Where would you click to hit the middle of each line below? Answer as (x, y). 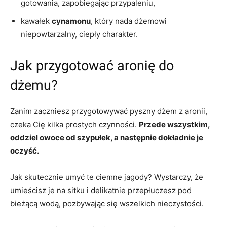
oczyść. (25, 150)
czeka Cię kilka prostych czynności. (74, 124)
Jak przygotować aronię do (92, 66)
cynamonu (71, 21)
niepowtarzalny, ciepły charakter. (79, 34)
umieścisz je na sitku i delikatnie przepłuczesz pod (101, 190)
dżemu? (34, 85)
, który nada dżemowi (129, 21)
